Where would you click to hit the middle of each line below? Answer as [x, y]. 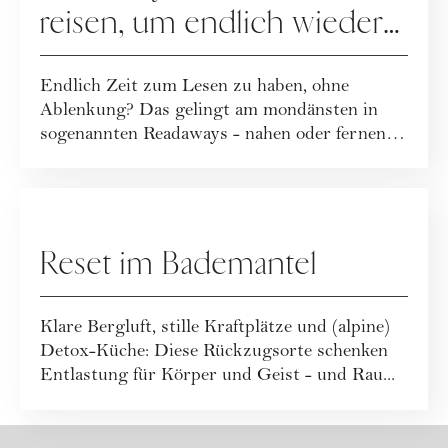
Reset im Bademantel [179, 264]
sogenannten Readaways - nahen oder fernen [213, 135]
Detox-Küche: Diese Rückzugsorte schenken [214, 353]
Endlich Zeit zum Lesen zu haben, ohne [194, 87]
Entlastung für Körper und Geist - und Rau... [217, 377]
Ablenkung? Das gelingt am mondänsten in [209, 111]
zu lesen [94, 61]
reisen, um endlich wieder [212, 22]
